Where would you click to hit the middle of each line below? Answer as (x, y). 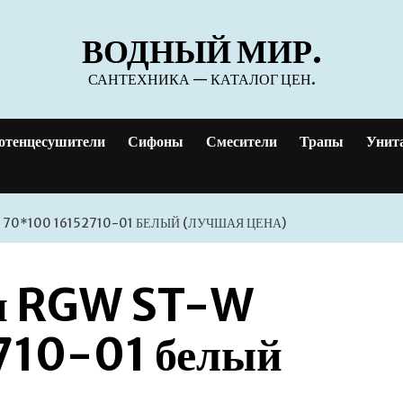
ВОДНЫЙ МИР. (201, 52)
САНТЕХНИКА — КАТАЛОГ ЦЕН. (201, 79)
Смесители (242, 141)
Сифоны (156, 141)
